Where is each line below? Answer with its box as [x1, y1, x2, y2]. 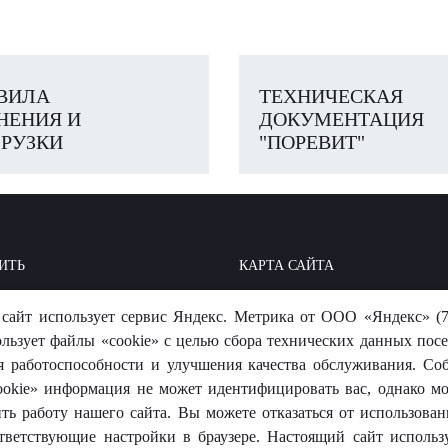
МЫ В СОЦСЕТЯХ [239, 293, 354, 309]
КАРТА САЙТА [239, 257, 334, 273]
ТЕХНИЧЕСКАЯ [259, 84, 403, 107]
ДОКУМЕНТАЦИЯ [259, 107, 424, 130]
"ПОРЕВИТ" [259, 130, 365, 153]
